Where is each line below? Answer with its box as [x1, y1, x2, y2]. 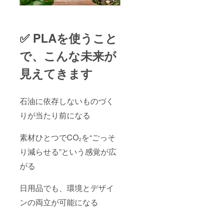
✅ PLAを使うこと [20, 29, 117, 46]
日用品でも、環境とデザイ [20, 182, 114, 193]
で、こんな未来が [20, 47, 116, 64]
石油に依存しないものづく [20, 95, 114, 107]
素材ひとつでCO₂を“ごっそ [20, 131, 115, 143]
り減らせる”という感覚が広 [20, 145, 116, 157]
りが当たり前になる [20, 109, 90, 121]
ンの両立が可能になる [20, 196, 98, 208]
